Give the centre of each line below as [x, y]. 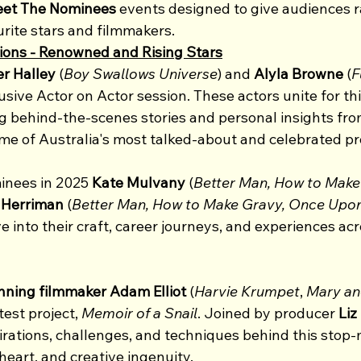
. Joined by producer [266, 313]
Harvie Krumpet [247, 291]
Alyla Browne [300, 73]
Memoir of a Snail [139, 313]
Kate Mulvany [139, 182]
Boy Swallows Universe [141, 73]
